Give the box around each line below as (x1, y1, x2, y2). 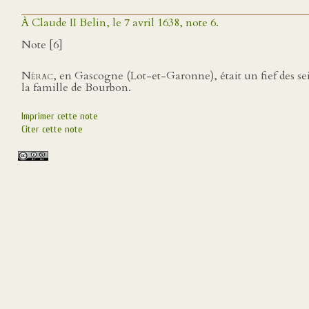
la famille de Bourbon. (21, 80, 131, 96)
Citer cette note (21, 123, 83, 135)
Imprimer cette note (21, 110, 98, 122)
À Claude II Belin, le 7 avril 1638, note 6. (21, 15, 219, 30)
